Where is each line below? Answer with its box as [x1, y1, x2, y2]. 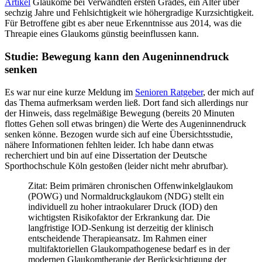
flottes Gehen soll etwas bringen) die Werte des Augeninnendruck [5, 118, 246, 129]
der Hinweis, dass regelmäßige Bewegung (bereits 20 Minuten [5, 108, 235, 118]
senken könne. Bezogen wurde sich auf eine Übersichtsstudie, [5, 129, 233, 139]
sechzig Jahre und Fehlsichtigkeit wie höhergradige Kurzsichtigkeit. [5, 8, 254, 18]
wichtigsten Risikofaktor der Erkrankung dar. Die [28, 212, 210, 222]
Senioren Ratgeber [135, 87, 203, 97]
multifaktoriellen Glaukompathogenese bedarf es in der [28, 243, 230, 254]
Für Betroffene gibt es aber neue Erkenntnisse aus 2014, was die [5, 18, 242, 29]
